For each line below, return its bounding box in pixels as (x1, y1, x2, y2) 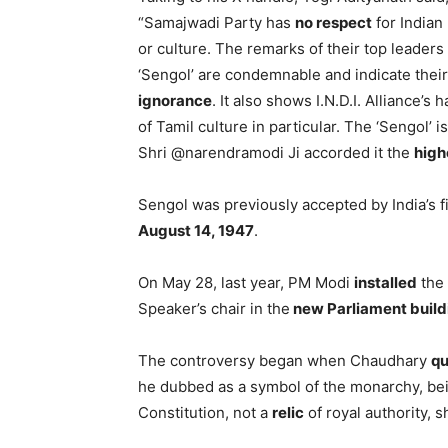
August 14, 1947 (138, 221, 254, 240)
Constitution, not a (138, 403, 272, 422)
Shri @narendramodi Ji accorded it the (138, 143, 414, 162)
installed (354, 273, 417, 292)
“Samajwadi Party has (138, 13, 295, 32)
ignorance (138, 91, 212, 110)
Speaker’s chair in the (138, 299, 290, 318)
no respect (295, 13, 372, 32)
